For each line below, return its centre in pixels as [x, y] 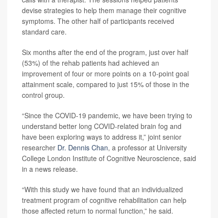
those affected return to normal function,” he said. [98, 211]
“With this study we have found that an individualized [102, 189]
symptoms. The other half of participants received [98, 21]
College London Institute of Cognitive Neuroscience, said [109, 158]
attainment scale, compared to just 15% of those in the [106, 84]
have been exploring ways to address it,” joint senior [102, 137]
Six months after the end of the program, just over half [105, 52]
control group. [43, 95]
